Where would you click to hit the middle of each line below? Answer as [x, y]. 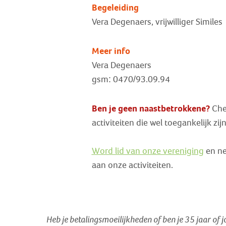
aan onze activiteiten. [132, 165]
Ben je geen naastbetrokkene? [151, 108]
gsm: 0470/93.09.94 [131, 79]
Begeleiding [115, 8]
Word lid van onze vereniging [148, 151]
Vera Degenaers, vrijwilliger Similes [157, 22]
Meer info [111, 51]
